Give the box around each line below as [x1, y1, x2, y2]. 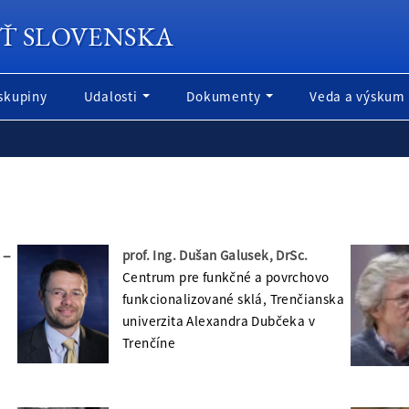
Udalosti [83, 88, 142, 105]
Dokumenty [186, 88, 265, 105]
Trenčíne [121, 334, 176, 351]
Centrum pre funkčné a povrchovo [121, 268, 330, 286]
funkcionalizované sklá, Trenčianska [121, 290, 344, 308]
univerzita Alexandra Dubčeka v [121, 312, 315, 330]
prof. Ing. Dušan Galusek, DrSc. [121, 246, 309, 264]
